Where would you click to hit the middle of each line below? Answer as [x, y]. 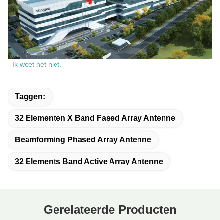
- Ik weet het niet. [35, 64]
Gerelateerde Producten [110, 209]
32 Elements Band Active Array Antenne [89, 161]
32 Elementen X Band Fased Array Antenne [95, 118]
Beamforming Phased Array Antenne [83, 139]
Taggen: [30, 96]
